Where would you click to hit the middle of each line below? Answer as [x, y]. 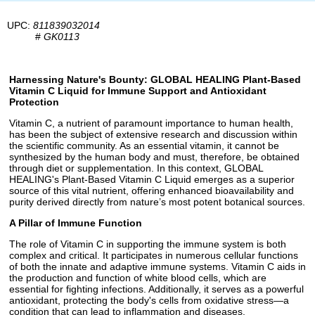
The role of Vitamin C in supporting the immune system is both [148, 244]
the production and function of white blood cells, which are [138, 277]
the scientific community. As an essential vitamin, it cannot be [144, 145]
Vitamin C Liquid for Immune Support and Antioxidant [138, 90]
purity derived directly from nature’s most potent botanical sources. [157, 201]
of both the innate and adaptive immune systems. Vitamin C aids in [157, 266]
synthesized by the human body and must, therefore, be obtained [154, 156]
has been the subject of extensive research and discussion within [153, 134]
